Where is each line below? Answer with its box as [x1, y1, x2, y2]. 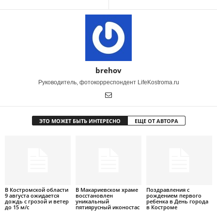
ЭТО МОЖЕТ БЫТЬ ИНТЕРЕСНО [39, 117, 121, 124]
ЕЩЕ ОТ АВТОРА [134, 117, 178, 124]
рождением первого [146, 191, 201, 199]
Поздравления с [146, 186, 189, 193]
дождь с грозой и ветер [5, 197, 69, 205]
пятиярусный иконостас [75, 203, 139, 211]
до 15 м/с [5, 203, 29, 211]
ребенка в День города [146, 197, 208, 205]
